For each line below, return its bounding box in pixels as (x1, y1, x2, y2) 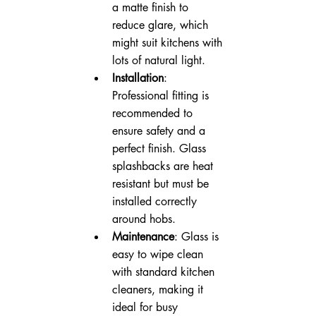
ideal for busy (111, 299, 181, 315)
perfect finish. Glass (111, 140, 209, 156)
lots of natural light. (111, 52, 205, 68)
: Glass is (174, 229, 222, 244)
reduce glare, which (111, 17, 212, 32)
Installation (111, 70, 164, 85)
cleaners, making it (111, 281, 207, 297)
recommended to (111, 105, 196, 121)
